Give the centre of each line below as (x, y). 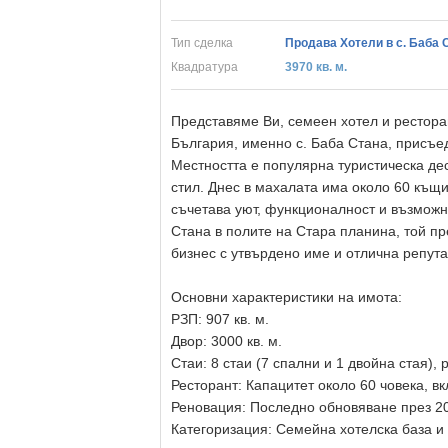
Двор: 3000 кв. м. (226, 341)
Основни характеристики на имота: (286, 297)
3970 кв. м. (316, 67)
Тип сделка (202, 43)
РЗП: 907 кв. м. (220, 319)
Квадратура (204, 67)
